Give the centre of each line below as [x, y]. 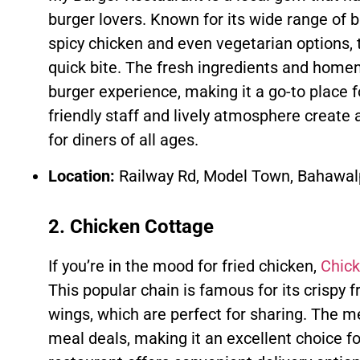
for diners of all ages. [123, 140]
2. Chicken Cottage [131, 226]
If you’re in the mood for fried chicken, [184, 266]
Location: [82, 176]
